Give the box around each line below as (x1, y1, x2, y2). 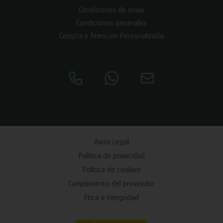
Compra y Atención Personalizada (59, 31, 164, 40)
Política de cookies (82, 165, 141, 174)
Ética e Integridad (84, 193, 139, 202)
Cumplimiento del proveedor (68, 179, 155, 188)
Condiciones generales (76, 18, 147, 27)
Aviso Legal (94, 137, 129, 146)
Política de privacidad (78, 151, 145, 160)
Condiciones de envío (79, 5, 144, 14)
